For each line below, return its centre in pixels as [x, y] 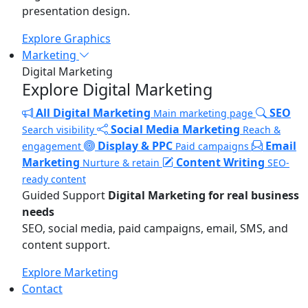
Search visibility [58, 130]
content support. [66, 245]
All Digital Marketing [93, 113]
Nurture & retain [121, 163]
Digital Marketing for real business [203, 195]
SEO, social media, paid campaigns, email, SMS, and [155, 228]
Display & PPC [135, 146]
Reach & [262, 130]
